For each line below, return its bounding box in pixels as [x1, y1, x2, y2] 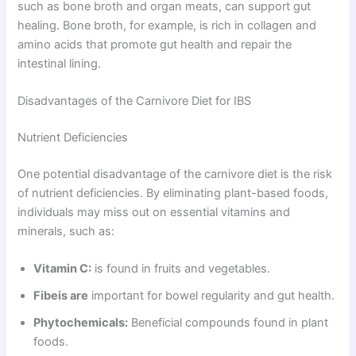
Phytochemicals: [33, 315, 129, 331]
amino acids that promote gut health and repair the [17, 37, 292, 52]
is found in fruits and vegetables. [91, 261, 271, 277]
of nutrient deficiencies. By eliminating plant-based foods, [17, 186, 329, 201]
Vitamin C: [33, 261, 92, 277]
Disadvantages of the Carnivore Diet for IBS [17, 94, 252, 109]
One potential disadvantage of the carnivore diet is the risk [17, 167, 333, 182]
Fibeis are [33, 288, 89, 304]
